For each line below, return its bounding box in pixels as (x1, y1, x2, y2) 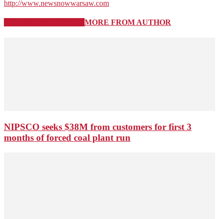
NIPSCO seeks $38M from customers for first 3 (4, 122, 192, 132)
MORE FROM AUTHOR (85, 18, 171, 27)
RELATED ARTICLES (4, 18, 85, 27)
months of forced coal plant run (4, 132, 131, 143)
